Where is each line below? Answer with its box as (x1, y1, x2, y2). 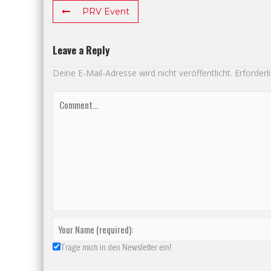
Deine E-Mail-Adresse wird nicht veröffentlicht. (53, 67, 232, 79)
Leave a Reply (53, 42, 109, 57)
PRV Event (82, 5, 129, 17)
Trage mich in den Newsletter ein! (60, 241, 171, 253)
